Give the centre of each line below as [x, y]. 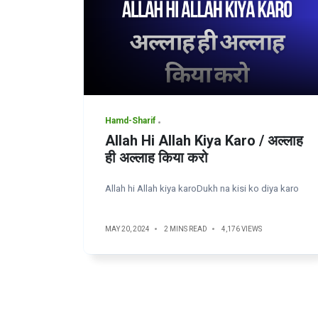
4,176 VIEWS [242, 229]
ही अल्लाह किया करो [157, 158]
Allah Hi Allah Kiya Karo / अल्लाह [204, 141]
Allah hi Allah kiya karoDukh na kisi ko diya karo [202, 188]
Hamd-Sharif [130, 121]
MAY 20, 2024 [127, 229]
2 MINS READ [186, 229]
